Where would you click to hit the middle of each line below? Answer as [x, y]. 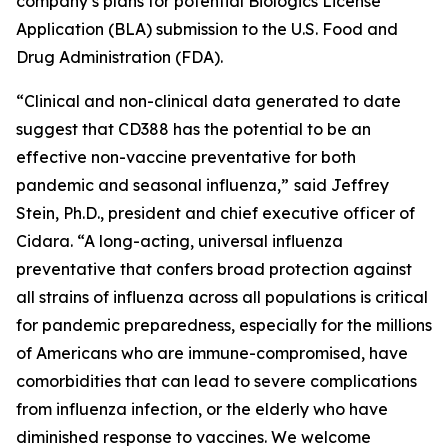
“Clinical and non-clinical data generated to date [208, 101]
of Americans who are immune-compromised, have [212, 353]
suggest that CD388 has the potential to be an [193, 129]
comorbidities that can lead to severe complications [216, 381]
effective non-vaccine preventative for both [186, 157]
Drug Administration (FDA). [119, 57]
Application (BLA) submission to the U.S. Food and [207, 29]
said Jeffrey [341, 185]
